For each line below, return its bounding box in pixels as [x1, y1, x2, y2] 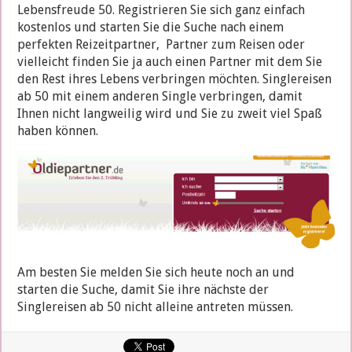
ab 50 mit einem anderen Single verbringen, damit [17, 88, 303, 104]
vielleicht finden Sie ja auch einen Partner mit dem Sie [17, 53, 323, 69]
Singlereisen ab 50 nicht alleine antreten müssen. [17, 299, 294, 314]
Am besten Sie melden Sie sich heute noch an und [17, 264, 295, 280]
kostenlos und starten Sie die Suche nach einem [17, 19, 284, 35]
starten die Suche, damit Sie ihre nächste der [17, 281, 269, 297]
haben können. [17, 123, 99, 138]
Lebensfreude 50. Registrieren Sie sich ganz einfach [17, 2, 306, 17]
